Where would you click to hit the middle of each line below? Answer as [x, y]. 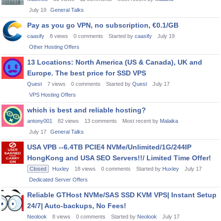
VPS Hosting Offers [53, 95]
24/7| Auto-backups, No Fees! [77, 206]
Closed [38, 169]
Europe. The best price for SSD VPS [87, 73]
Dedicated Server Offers [58, 180]
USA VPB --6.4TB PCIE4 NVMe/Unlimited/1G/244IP [109, 147]
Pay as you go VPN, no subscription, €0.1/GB [103, 25]
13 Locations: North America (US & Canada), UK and [115, 62]
